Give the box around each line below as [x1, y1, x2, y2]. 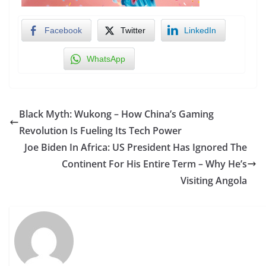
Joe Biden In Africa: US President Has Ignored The [24, 140, 247, 154]
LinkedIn [184, 25, 216, 35]
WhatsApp [87, 53, 125, 64]
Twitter [121, 25, 145, 35]
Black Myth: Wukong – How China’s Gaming [19, 107, 214, 121]
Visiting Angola [180, 173, 247, 187]
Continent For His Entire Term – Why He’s [62, 157, 247, 170]
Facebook [45, 25, 82, 35]
